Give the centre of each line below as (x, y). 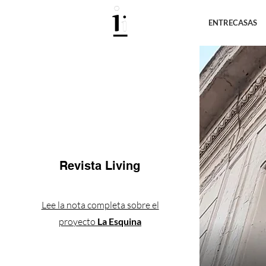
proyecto (78, 221)
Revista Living (100, 166)
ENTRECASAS (232, 23)
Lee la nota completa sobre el (100, 205)
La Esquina (120, 221)
